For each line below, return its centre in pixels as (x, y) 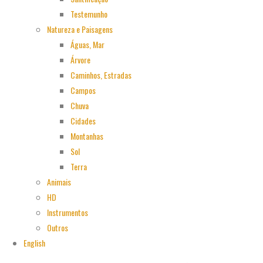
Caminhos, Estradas (101, 75)
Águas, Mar (87, 45)
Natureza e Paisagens (80, 29)
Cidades (83, 121)
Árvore (80, 60)
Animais (59, 182)
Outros (58, 228)
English (34, 243)
